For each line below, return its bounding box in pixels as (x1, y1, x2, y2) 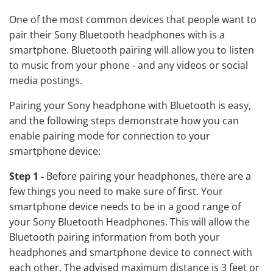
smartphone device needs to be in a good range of (9, 200, 241, 214)
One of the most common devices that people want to (9, 13, 257, 27)
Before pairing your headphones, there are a (44, 169, 251, 183)
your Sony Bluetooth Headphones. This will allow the (9, 215, 250, 229)
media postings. (9, 74, 82, 88)
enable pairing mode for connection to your (9, 129, 210, 143)
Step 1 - (9, 169, 44, 183)
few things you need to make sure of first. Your (9, 185, 223, 199)
